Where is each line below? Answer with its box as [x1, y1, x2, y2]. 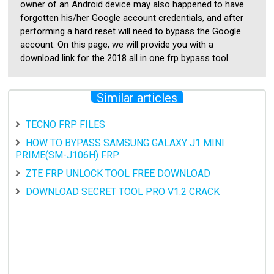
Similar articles [96, 90, 177, 105]
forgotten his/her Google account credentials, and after [20, 12, 244, 23]
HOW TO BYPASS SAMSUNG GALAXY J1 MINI [26, 136, 225, 149]
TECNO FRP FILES [26, 118, 106, 130]
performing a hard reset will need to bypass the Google [20, 25, 242, 37]
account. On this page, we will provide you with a [20, 39, 214, 50]
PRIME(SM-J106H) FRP [15, 149, 120, 161]
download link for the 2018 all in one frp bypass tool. [20, 52, 231, 64]
